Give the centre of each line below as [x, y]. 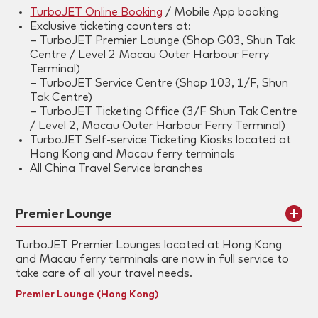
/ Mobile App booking [221, 12]
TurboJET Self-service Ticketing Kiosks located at [161, 140]
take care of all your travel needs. [104, 274]
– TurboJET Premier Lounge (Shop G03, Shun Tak [163, 41]
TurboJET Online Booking [97, 12]
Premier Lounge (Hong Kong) [88, 295]
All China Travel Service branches [117, 169]
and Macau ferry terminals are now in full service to [153, 259]
